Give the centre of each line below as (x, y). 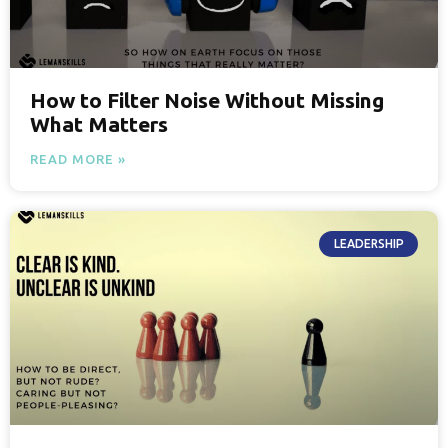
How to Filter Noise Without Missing (207, 99)
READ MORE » (78, 158)
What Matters (99, 123)
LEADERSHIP (368, 243)
